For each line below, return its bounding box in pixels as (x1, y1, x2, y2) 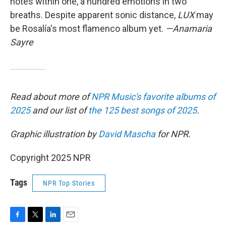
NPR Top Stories (43, 179, 95, 187)
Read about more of (10, 91, 91, 102)
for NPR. (155, 129, 191, 139)
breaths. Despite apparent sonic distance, (10, 10, 178, 20)
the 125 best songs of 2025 (88, 105, 197, 116)
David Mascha (98, 129, 155, 139)
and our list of (30, 105, 88, 116)
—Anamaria (165, 23, 212, 34)
